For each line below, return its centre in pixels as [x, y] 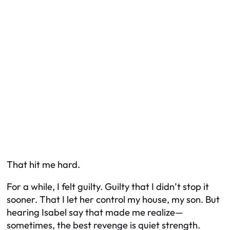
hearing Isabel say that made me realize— [95, 213]
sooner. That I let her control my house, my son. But [113, 200]
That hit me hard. [43, 164]
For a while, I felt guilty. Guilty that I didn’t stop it [108, 187]
